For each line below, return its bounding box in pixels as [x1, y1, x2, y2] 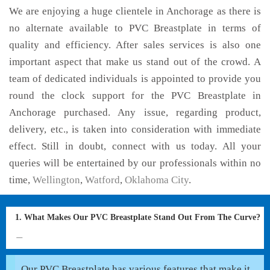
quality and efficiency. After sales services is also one [9, 39, 261, 51]
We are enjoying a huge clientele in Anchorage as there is [9, 5, 261, 17]
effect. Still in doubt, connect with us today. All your [9, 140, 261, 152]
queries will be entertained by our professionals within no [9, 157, 261, 169]
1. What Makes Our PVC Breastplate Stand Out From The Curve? [15, 213, 260, 222]
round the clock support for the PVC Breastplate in [9, 90, 261, 101]
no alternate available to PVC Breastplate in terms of [9, 22, 261, 34]
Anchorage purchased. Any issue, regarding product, [9, 107, 261, 118]
